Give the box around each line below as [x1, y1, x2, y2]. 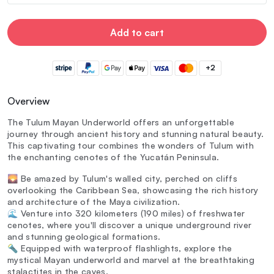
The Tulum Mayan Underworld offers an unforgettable [7, 117, 235, 128]
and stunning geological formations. [7, 231, 161, 242]
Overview [7, 95, 50, 108]
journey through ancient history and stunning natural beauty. [7, 128, 264, 139]
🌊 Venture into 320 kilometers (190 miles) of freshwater [7, 208, 245, 219]
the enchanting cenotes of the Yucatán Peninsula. [7, 152, 220, 163]
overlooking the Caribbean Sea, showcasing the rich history [7, 185, 259, 196]
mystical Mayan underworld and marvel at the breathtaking [7, 254, 254, 265]
